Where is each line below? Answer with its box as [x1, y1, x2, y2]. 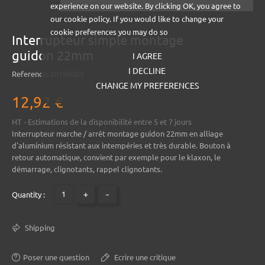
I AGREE [132, 51, 162, 61]
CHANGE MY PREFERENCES [95, 80, 199, 91]
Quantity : [12, 190, 45, 199]
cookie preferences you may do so [50, 27, 168, 36]
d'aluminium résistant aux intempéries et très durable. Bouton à [12, 141, 231, 150]
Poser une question [23, 253, 89, 261]
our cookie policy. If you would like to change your [50, 14, 224, 23]
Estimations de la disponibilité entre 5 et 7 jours [28, 117, 192, 126]
